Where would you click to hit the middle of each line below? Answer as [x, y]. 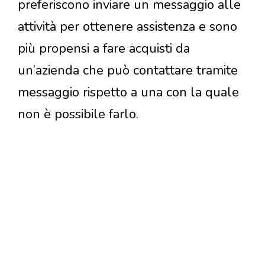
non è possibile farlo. [78, 114]
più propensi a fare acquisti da [104, 48]
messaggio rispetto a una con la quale [128, 92]
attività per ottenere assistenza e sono [127, 26]
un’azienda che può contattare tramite [128, 70]
